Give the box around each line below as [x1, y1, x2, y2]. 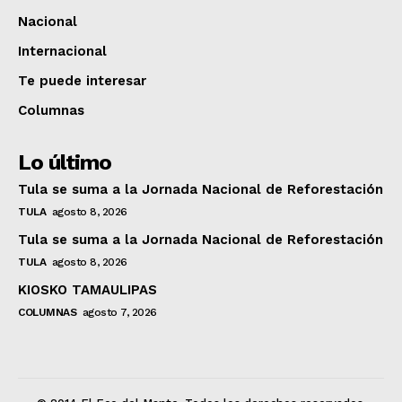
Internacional [18, 43, 107, 60]
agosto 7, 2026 [82, 306, 157, 319]
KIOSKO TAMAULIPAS [18, 282, 157, 299]
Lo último [18, 150, 111, 176]
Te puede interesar [18, 73, 146, 90]
